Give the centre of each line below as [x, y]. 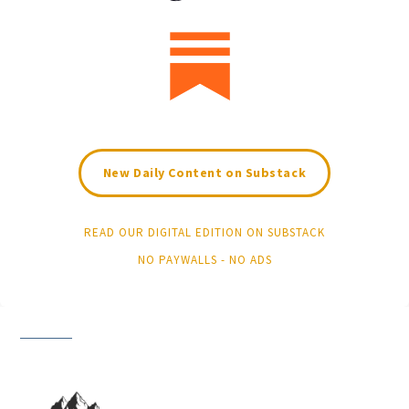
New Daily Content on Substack [204, 173]
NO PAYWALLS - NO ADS [204, 260]
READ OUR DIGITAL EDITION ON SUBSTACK [204, 233]
